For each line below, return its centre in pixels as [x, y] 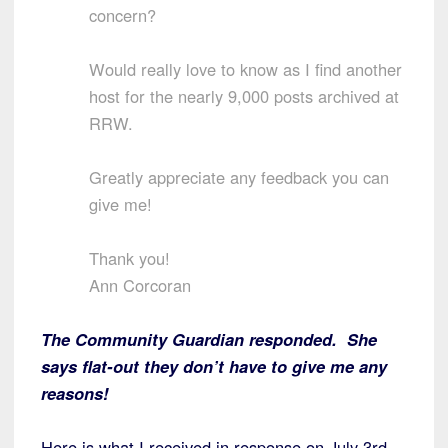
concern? [122, 15]
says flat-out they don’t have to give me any [214, 366]
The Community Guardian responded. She [209, 339]
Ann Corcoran [140, 285]
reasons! [75, 393]
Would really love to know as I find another [245, 69]
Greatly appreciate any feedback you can [239, 177]
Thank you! [129, 258]
